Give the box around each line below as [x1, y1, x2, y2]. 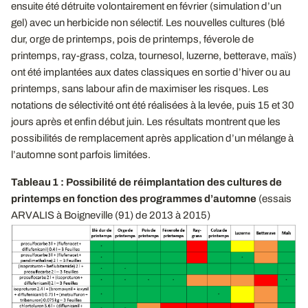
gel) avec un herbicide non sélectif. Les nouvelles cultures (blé [11, 16, 285, 28]
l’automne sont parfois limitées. [11, 148, 151, 160]
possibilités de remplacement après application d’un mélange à [11, 132, 294, 144]
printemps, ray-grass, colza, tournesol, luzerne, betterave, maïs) [11, 49, 296, 61]
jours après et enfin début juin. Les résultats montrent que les [11, 115, 280, 127]
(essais [256, 192, 291, 204]
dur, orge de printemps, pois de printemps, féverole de [11, 33, 254, 45]
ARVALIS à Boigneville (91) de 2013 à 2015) [11, 209, 210, 221]
